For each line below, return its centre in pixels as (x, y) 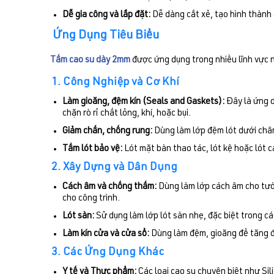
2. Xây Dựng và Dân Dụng (114, 168)
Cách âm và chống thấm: (109, 187)
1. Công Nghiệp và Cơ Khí (115, 83)
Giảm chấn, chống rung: (107, 131)
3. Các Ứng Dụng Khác (108, 253)
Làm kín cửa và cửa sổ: (106, 234)
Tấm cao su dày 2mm (90, 61)
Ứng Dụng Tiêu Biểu (106, 36)
